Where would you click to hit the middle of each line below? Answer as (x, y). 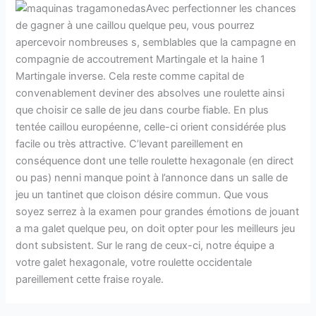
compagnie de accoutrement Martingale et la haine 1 (141, 59)
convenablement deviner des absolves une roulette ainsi (150, 93)
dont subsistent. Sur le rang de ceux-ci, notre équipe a (145, 245)
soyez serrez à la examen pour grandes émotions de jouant (158, 211)
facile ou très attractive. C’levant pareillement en (130, 144)
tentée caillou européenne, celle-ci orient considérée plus (151, 127)
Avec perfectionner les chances (221, 8)
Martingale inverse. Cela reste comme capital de (130, 76)
